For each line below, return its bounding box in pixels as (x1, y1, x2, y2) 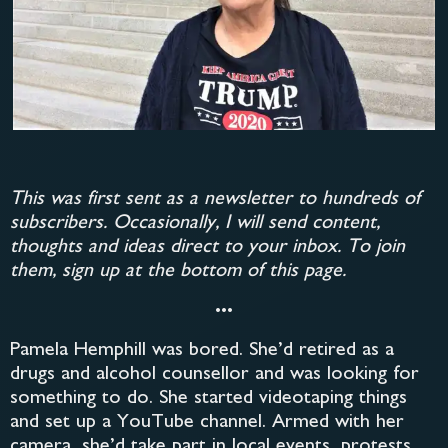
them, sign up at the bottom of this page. (10, 262, 346, 282)
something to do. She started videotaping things (10, 388, 407, 408)
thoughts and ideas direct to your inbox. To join (10, 238, 405, 258)
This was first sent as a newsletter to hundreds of (10, 190, 420, 210)
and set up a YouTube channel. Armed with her (10, 412, 404, 432)
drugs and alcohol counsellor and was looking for (10, 364, 419, 384)
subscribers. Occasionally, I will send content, (10, 214, 380, 234)
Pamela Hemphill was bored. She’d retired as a (10, 340, 394, 360)
